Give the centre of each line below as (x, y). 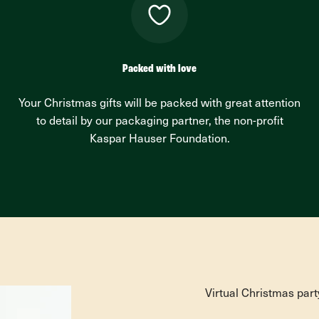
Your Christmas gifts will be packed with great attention (159, 104)
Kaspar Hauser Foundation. (159, 140)
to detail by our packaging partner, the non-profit (159, 122)
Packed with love (159, 69)
